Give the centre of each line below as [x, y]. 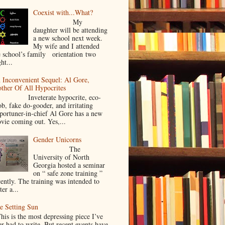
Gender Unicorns [58, 139]
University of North [62, 157]
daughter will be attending [71, 30]
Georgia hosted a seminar [69, 165]
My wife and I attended [69, 46]
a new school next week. [68, 38]
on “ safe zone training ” [68, 173]
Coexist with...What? [63, 13]
